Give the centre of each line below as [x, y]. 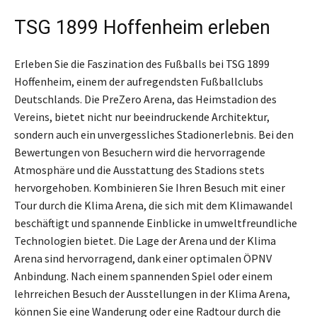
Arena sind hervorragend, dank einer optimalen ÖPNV [143, 258]
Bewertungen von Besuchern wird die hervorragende [140, 152]
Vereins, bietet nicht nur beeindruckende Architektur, [142, 116]
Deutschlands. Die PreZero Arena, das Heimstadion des [145, 99]
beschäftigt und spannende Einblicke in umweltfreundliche [156, 223]
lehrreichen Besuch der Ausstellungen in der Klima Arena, [152, 293]
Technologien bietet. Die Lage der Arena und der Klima [145, 240]
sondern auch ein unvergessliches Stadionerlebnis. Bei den [154, 134]
